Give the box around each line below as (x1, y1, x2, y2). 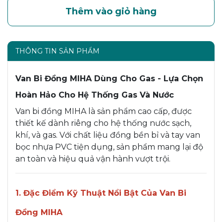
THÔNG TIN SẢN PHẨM (15, 46, 100, 55)
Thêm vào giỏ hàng (65, 5, 157, 17)
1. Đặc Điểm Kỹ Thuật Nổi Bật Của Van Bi (15, 188, 186, 198)
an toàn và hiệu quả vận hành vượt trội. (15, 154, 170, 164)
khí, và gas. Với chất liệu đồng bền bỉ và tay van (15, 130, 200, 140)
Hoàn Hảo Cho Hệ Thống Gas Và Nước (15, 90, 174, 100)
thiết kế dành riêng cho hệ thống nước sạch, (15, 118, 191, 128)
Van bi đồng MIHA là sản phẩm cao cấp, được (15, 106, 192, 116)
